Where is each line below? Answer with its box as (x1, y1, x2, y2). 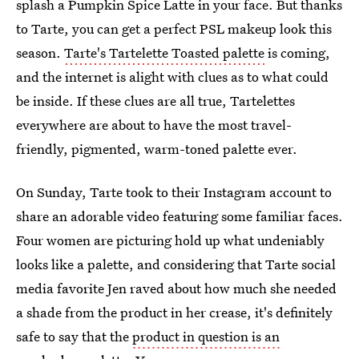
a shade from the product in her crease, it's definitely (16, 303, 333, 321)
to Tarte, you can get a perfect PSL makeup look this (16, 19, 332, 38)
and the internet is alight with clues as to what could (16, 67, 329, 86)
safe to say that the (16, 327, 132, 345)
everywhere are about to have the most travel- (16, 115, 292, 134)
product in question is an (132, 327, 280, 345)
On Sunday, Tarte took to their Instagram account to (16, 183, 332, 201)
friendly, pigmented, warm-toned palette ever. (16, 139, 297, 158)
